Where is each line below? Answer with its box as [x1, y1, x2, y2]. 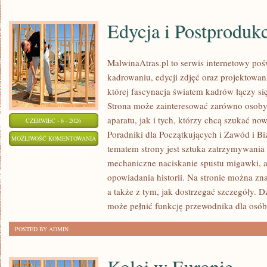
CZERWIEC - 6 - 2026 [26, 116, 82, 125]
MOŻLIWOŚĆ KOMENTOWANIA [11, 134, 96, 142]
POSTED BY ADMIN [15, 225, 69, 233]
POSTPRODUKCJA [95, 163, 145, 172]
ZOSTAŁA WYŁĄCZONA [21, 149, 86, 157]
